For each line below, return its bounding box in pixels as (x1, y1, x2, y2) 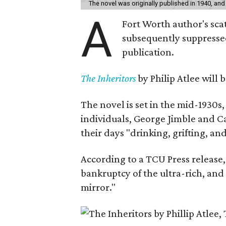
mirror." (81, 181, 116, 193)
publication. (122, 46, 175, 58)
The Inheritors (81, 72, 136, 84)
